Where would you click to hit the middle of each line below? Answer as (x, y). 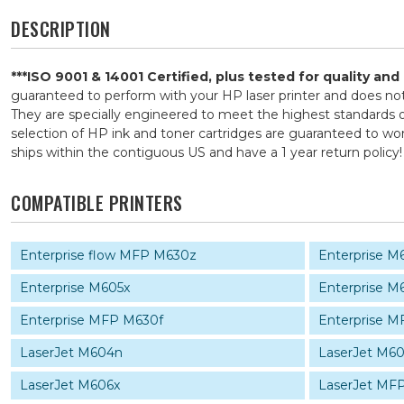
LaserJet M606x (70, 385)
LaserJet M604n (71, 353)
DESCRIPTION (61, 29)
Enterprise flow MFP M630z (108, 255)
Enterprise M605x (75, 288)
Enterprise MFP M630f (92, 320)
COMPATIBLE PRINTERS (97, 203)
